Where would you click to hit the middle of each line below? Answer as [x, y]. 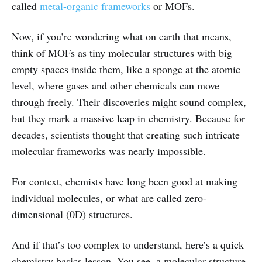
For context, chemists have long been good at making [125, 182]
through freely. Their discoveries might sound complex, [129, 102]
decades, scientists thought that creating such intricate [126, 135]
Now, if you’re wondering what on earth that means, [122, 37]
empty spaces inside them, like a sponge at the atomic [126, 69]
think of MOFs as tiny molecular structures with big [122, 53]
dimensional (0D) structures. [72, 214]
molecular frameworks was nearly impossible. [109, 151]
